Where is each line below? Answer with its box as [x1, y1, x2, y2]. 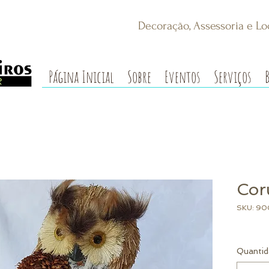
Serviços [214, 67, 252, 87]
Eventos [165, 67, 201, 87]
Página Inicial [49, 67, 114, 87]
